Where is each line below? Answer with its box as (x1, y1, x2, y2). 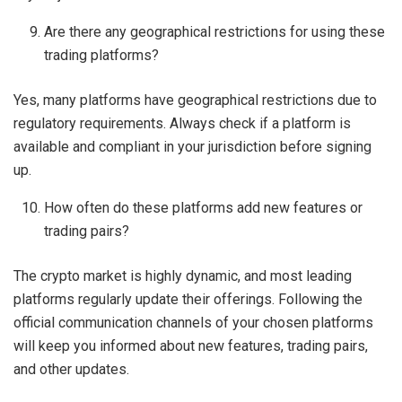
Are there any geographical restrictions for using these (44, 23, 386, 41)
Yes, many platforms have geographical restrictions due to (13, 92, 377, 109)
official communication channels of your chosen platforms (13, 314, 373, 332)
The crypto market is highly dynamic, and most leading (13, 267, 352, 285)
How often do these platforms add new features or (44, 199, 363, 217)
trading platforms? (44, 47, 160, 65)
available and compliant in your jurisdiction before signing (13, 138, 371, 156)
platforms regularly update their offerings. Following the (13, 291, 363, 309)
